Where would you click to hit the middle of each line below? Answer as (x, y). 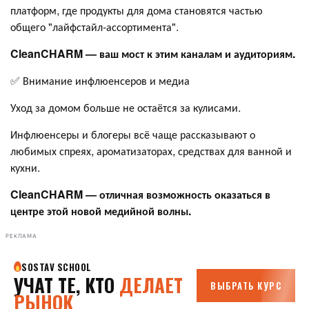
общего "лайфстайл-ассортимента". (94, 26)
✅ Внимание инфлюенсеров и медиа (100, 80)
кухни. (25, 167)
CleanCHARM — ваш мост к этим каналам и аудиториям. (153, 53)
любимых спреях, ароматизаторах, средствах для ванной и (151, 150)
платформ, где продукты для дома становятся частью (137, 10)
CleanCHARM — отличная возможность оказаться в (140, 194)
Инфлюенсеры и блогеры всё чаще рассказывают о (133, 134)
